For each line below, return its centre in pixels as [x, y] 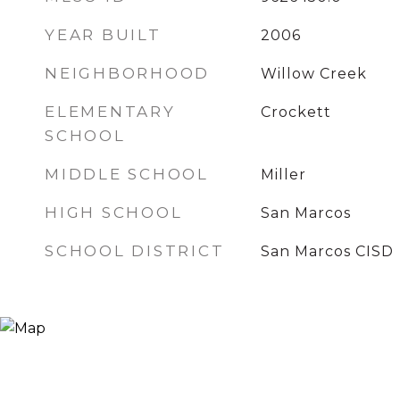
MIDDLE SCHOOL [127, 174]
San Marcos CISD [327, 251]
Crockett [296, 112]
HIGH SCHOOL [114, 212]
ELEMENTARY [110, 112]
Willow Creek [313, 74]
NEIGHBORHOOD [127, 73]
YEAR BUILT [103, 35]
